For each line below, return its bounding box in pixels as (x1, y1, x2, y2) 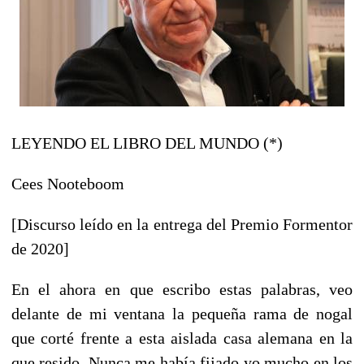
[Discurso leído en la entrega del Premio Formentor (11, 214, 353, 233)
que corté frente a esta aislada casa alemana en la (11, 328, 353, 347)
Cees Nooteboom (11, 174, 124, 193)
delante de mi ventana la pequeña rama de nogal (11, 304, 353, 323)
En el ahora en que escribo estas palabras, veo (11, 279, 353, 298)
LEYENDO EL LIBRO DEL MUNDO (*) (11, 133, 283, 152)
